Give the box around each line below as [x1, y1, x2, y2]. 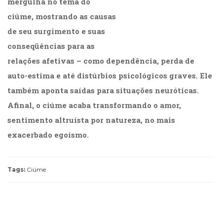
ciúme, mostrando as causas [7, 11, 116, 22]
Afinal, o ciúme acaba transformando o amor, [7, 100, 181, 110]
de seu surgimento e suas [7, 26, 105, 37]
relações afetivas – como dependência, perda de [7, 56, 194, 66]
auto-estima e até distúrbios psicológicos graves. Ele [7, 71, 212, 81]
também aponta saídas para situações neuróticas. [7, 85, 199, 96]
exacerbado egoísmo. [7, 130, 89, 140]
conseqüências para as [7, 41, 95, 51]
